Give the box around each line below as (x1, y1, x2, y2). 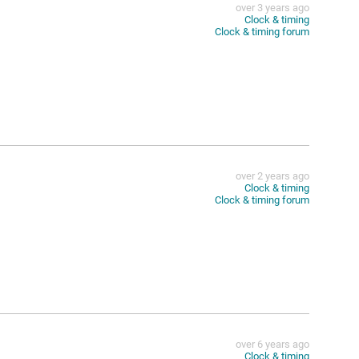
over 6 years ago (236, 338, 309, 350)
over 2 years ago (236, 170, 309, 182)
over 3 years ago (236, 2, 309, 14)
